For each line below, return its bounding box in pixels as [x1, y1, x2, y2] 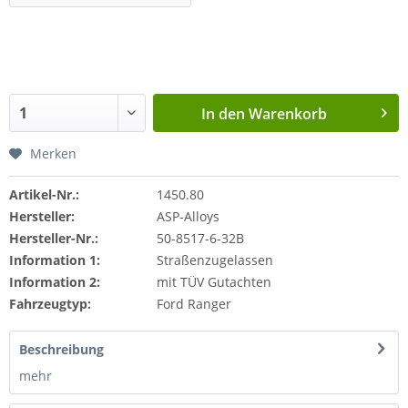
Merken [30, 144, 76, 162]
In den [201, 103, 246, 124]
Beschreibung [19, 340, 104, 358]
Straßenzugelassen [156, 250, 273, 269]
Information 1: [9, 250, 100, 269]
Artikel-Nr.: [9, 185, 79, 203]
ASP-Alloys [156, 207, 219, 225]
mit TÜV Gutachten [156, 272, 271, 291]
